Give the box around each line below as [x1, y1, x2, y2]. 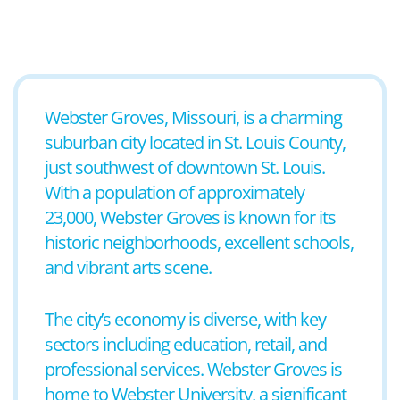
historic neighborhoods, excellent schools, [45, 230, 354, 254]
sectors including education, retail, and [45, 332, 327, 356]
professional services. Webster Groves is [45, 357, 342, 381]
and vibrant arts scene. [45, 255, 212, 279]
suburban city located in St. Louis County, [45, 130, 346, 154]
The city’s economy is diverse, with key [45, 307, 326, 331]
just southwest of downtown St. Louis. [45, 155, 325, 179]
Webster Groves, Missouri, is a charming [45, 105, 342, 129]
